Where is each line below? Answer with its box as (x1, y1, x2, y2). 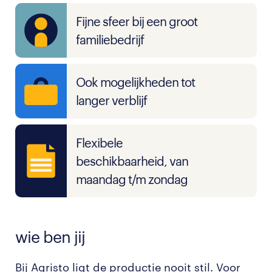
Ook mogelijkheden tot (76, 75, 195, 89)
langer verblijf (76, 93, 147, 107)
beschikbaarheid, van (76, 154, 188, 168)
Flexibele (76, 135, 123, 150)
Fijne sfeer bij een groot (76, 14, 197, 29)
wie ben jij (15, 227, 85, 246)
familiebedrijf (76, 32, 144, 47)
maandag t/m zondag (76, 172, 188, 186)
